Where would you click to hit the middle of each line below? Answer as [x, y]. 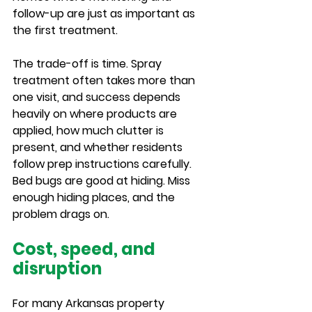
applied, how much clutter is [89, 131]
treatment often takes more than [105, 80]
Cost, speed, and [86, 249]
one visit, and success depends [98, 97]
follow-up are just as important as [105, 14]
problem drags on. [61, 214]
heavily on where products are [96, 114]
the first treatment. [65, 30]
